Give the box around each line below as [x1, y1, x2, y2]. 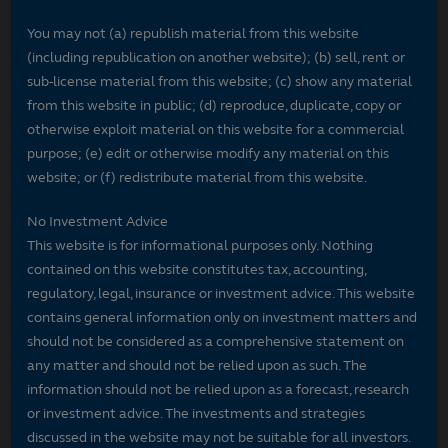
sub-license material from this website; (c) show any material [27, 72, 413, 90]
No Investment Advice [27, 212, 169, 230]
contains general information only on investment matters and [27, 308, 418, 326]
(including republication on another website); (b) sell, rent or [27, 48, 406, 66]
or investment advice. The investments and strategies [27, 404, 366, 422]
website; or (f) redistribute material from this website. [27, 168, 368, 186]
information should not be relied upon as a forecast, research [27, 380, 410, 398]
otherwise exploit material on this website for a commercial [27, 120, 405, 138]
